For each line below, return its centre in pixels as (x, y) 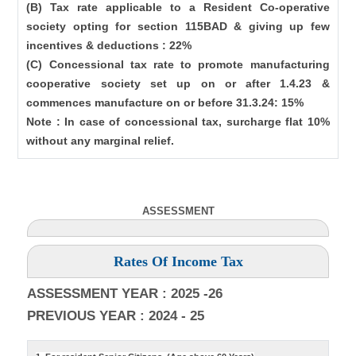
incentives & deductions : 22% (109, 45)
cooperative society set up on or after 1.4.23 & (178, 83)
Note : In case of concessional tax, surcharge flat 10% (178, 122)
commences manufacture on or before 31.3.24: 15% (165, 103)
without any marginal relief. (102, 141)
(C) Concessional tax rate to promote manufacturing (178, 64)
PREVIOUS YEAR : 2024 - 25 (116, 316)
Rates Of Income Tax (178, 261)
